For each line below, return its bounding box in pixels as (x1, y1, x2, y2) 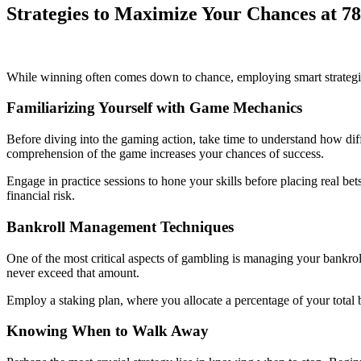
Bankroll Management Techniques (6, 218, 234, 235)
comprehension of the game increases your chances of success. (6, 147, 324, 161)
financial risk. (6, 189, 75, 203)
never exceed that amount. (6, 265, 139, 280)
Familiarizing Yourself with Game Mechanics (6, 99, 302, 117)
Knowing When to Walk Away (6, 322, 209, 340)
